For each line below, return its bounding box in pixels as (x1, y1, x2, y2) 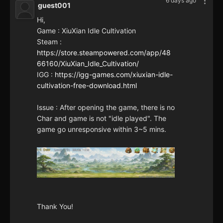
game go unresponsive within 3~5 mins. (37, 124, 166, 133)
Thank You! (37, 202, 73, 211)
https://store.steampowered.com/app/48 (37, 48, 171, 57)
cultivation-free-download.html (37, 81, 137, 90)
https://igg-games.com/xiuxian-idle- (55, 70, 173, 79)
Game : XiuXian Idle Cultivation (37, 26, 136, 35)
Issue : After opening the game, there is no (37, 103, 175, 111)
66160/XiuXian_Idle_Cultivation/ (37, 59, 139, 68)
